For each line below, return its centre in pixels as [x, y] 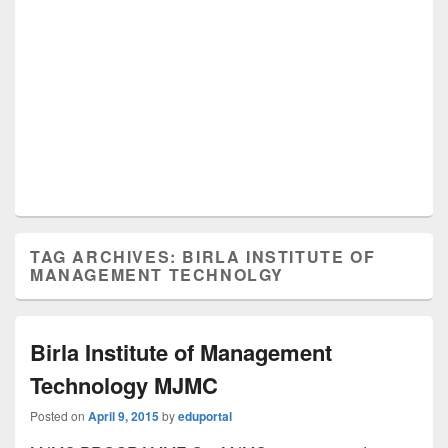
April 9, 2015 [123, 416]
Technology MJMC [124, 385]
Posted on [59, 415]
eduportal [205, 416]
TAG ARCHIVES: [106, 256]
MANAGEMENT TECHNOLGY [157, 274]
